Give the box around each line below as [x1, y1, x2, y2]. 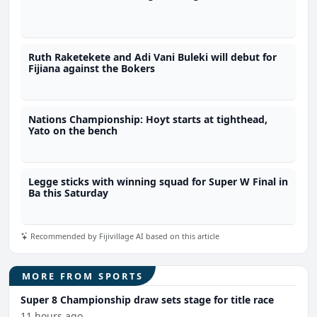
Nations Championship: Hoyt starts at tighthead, [28, 113, 268, 127]
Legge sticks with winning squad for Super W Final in [28, 175, 289, 189]
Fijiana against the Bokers [28, 62, 156, 76]
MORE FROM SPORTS [21, 269, 144, 282]
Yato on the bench [28, 124, 118, 138]
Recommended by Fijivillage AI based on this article [28, 231, 219, 242]
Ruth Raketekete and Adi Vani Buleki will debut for [28, 50, 277, 64]
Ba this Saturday [28, 186, 109, 200]
